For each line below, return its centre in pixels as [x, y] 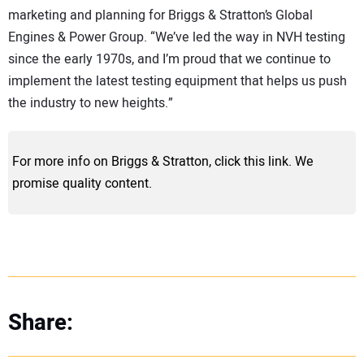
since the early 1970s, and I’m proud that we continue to [169, 60]
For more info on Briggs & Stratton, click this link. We [163, 161]
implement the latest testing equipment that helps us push [178, 82]
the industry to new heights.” [91, 104]
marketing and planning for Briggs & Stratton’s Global [160, 16]
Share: [41, 323]
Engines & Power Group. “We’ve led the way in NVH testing [177, 38]
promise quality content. [82, 183]
